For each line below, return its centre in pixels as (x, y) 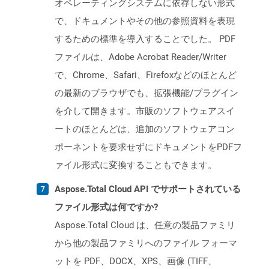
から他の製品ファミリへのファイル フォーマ (146, 243)
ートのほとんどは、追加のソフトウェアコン (145, 129)
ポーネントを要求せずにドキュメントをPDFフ (148, 147)
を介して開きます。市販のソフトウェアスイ (145, 111)
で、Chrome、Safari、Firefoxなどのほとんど (146, 75)
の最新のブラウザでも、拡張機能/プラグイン (147, 93)
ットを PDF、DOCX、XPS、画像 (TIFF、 (136, 261)
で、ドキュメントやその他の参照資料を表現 (145, 21)
